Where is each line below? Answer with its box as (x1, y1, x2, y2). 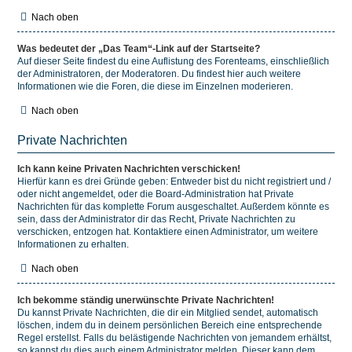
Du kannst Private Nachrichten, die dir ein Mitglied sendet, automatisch (17, 307, 318, 318)
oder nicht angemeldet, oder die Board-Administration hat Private (17, 189, 294, 200)
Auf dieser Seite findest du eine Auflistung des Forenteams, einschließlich (17, 56, 329, 67)
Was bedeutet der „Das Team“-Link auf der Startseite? (17, 43, 260, 54)
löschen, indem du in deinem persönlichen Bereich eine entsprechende (17, 320, 322, 331)
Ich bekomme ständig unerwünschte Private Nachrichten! (17, 295, 274, 306)
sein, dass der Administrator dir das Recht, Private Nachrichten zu (17, 214, 295, 225)
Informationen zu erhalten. (17, 239, 129, 250)
